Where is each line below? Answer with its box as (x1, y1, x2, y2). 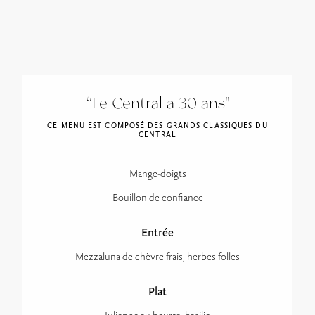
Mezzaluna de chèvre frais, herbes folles (75, 252, 240, 264)
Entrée (141, 227, 174, 240)
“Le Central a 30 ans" (85, 96, 230, 112)
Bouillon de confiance (112, 193, 203, 205)
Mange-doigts (129, 169, 186, 181)
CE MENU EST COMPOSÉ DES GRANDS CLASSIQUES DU (47, 122, 268, 131)
